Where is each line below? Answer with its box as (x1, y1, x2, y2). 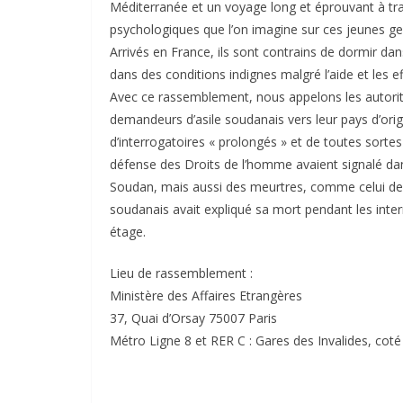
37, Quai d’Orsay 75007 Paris (110, 309, 277, 327)
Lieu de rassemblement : (110, 264, 253, 282)
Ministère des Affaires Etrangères (110, 286, 302, 304)
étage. (110, 222, 146, 240)
